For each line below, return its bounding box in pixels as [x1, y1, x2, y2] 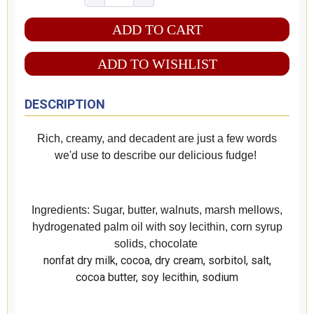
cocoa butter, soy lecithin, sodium [76, 271, 238, 285]
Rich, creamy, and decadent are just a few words [37, 132, 277, 145]
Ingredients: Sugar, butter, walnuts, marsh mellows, [32, 204, 282, 217]
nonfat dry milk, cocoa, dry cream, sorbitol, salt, [43, 254, 271, 268]
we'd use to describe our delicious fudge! [55, 149, 259, 162]
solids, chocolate [114, 238, 200, 250]
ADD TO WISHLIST [97, 56, 217, 72]
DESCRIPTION [25, 97, 105, 112]
